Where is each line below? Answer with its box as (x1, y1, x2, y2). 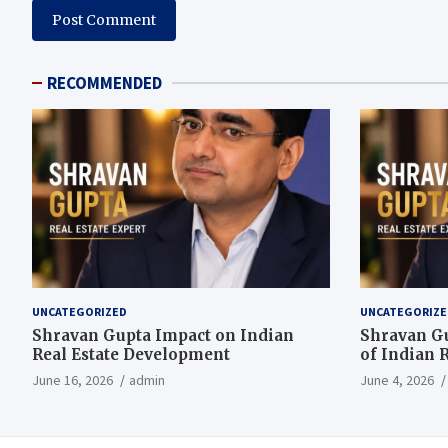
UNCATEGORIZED (32, 303, 127, 319)
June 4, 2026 (359, 370, 434, 389)
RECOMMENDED (47, 72, 162, 94)
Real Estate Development (32, 344, 230, 364)
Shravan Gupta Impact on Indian (32, 325, 294, 345)
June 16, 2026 (32, 370, 113, 389)
